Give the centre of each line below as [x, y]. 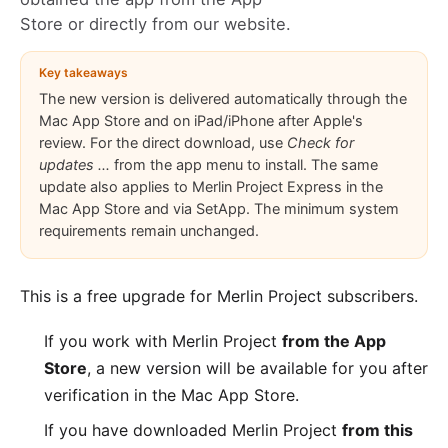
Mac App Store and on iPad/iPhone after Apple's [201, 121]
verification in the [112, 395]
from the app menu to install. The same [244, 165]
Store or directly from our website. [155, 24]
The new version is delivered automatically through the [223, 99]
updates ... [74, 165]
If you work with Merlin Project [163, 341]
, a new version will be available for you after [257, 368]
